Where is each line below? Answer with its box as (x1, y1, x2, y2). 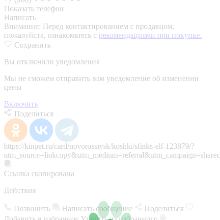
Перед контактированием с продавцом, (43, 22, 174, 30)
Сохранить (14, 40, 51, 49)
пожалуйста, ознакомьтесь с (4, 30, 99, 39)
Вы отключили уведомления (4, 57, 100, 66)
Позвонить (14, 204, 50, 213)
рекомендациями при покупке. (99, 30, 202, 39)
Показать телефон (4, 4, 64, 13)
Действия (4, 186, 36, 194)
